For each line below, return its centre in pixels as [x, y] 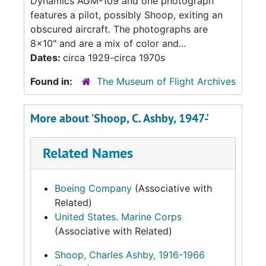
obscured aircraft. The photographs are [119, 29]
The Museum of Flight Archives [166, 81]
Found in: [53, 81]
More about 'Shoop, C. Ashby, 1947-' [120, 118]
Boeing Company [93, 188]
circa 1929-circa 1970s [114, 58]
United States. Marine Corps [118, 217]
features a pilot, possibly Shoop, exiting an [126, 15]
